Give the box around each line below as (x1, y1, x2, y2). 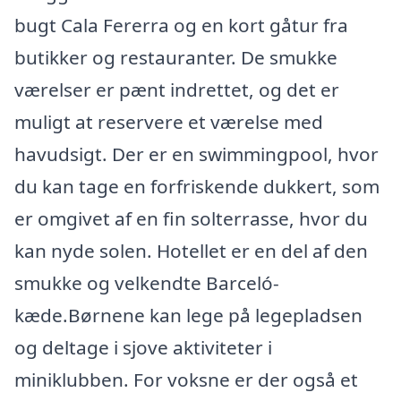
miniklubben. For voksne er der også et (14, 366, 358, 392)
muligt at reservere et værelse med (14, 108, 323, 134)
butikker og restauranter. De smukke (14, 44, 337, 70)
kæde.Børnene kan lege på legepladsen (14, 302, 363, 328)
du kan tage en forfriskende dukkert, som (14, 173, 380, 199)
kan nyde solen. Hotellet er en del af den (14, 237, 368, 263)
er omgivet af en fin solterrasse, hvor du (14, 205, 368, 231)
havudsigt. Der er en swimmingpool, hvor (14, 141, 379, 166)
